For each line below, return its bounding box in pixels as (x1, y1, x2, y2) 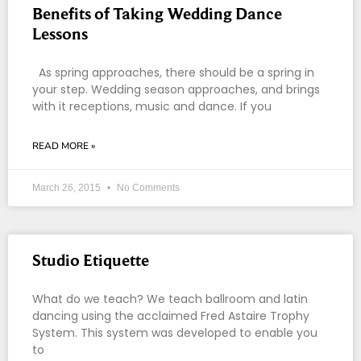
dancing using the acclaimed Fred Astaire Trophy (32, 307, 309, 324)
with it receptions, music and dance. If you (32, 98, 272, 114)
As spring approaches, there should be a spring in (32, 64, 314, 81)
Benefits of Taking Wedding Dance (32, 3, 282, 23)
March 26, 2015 (32, 181, 103, 193)
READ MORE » (32, 139, 95, 152)
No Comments (114, 181, 180, 193)
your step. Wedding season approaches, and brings (32, 81, 320, 98)
